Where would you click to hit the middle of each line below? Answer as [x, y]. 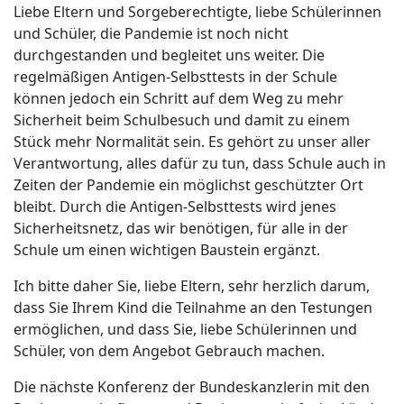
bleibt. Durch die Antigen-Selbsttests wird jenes [175, 206]
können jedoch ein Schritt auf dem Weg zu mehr [179, 98]
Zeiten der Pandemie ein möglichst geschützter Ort [188, 184]
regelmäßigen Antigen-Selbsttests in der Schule [175, 76]
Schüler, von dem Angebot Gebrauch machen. [169, 350]
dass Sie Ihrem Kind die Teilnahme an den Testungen [193, 307]
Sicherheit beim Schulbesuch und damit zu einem [182, 119]
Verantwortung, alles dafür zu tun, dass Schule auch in [200, 163]
